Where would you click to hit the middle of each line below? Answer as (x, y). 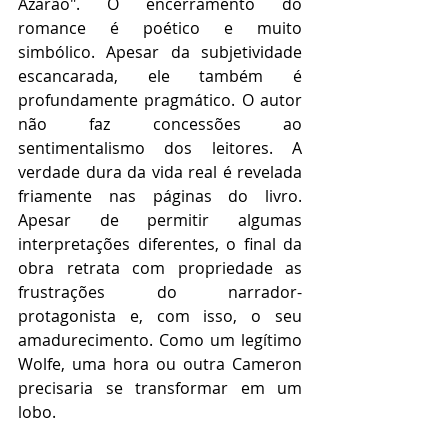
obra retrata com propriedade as (160, 267)
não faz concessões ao (160, 123)
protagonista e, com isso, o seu (160, 315)
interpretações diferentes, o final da (160, 243)
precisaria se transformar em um (160, 387)
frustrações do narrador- (160, 291)
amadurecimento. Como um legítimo (160, 339)
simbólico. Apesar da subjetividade (160, 51)
